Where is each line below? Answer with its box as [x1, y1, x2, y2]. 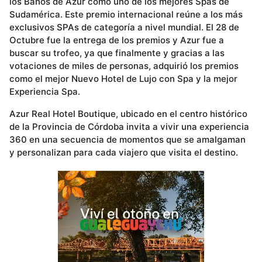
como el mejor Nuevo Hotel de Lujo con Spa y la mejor [9, 73, 237, 84]
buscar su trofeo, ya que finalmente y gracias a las [9, 47, 225, 58]
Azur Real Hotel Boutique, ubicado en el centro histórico [9, 108, 247, 120]
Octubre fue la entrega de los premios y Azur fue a [9, 34, 224, 46]
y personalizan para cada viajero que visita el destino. [9, 147, 238, 158]
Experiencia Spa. [9, 85, 80, 97]
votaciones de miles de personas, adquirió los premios [9, 60, 239, 71]
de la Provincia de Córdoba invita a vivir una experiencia [9, 121, 249, 133]
